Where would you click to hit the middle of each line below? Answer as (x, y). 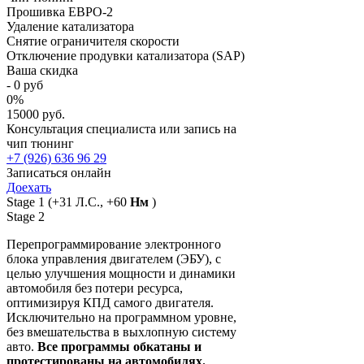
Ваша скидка (42, 70)
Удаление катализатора (70, 26)
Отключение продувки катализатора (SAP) (126, 55)
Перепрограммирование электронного (114, 244)
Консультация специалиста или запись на (121, 128)
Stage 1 (26, 201)
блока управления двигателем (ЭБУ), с (114, 258)
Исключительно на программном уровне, (121, 317)
